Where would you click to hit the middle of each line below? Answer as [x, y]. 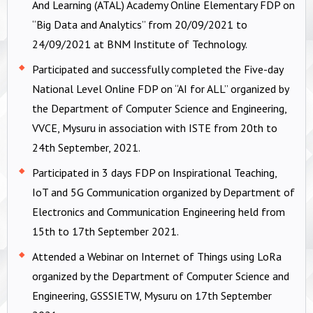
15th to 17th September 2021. [105, 231]
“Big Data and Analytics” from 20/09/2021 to [140, 24]
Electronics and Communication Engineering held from [159, 211]
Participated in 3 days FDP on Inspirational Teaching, [154, 172]
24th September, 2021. [86, 147]
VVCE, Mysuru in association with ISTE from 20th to [155, 128]
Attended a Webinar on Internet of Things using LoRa [157, 256]
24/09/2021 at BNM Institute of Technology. [140, 44]
